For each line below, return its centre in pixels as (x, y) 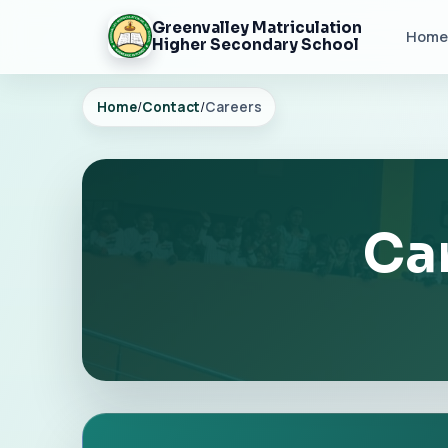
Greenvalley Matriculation (256, 28)
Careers (233, 107)
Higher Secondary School (255, 45)
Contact (170, 107)
